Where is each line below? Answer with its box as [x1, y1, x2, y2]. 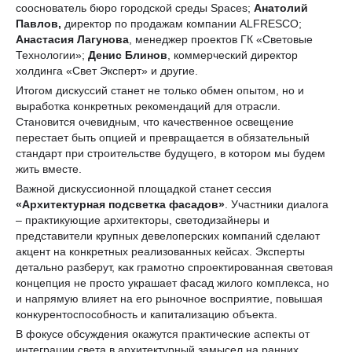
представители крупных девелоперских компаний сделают [16, 229, 320, 242]
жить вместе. [16, 162, 82, 175]
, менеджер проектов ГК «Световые [129, 32, 313, 46]
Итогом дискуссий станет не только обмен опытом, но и [16, 83, 304, 97]
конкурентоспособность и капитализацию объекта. [16, 307, 277, 321]
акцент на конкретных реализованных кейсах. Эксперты [16, 244, 305, 258]
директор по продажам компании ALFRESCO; [64, 16, 302, 30]
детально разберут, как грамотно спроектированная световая [16, 260, 333, 273]
